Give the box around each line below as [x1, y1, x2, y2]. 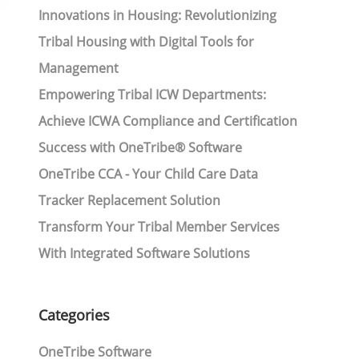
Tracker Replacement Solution [38, 192, 220, 209]
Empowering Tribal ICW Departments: [38, 86, 266, 103]
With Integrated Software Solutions [38, 244, 250, 262]
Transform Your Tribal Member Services [38, 218, 280, 236]
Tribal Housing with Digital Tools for [38, 33, 254, 50]
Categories [38, 305, 110, 325]
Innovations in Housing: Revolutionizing [38, 6, 276, 24]
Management [38, 59, 119, 77]
